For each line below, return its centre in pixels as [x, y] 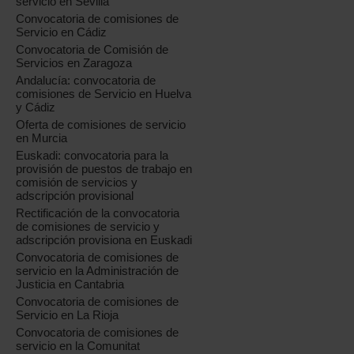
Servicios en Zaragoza [74, 63]
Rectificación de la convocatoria [98, 213]
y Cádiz [36, 107]
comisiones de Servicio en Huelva [104, 94]
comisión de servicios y [77, 183]
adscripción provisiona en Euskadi [104, 240]
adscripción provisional [75, 196]
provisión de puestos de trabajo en [104, 169]
